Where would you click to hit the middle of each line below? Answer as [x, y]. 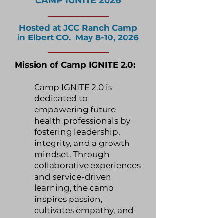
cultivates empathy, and [84, 210]
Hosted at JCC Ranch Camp [78, 28]
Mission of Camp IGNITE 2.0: [75, 65]
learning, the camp [74, 188]
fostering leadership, [77, 132]
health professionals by [82, 121]
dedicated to [61, 98]
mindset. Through [72, 154]
